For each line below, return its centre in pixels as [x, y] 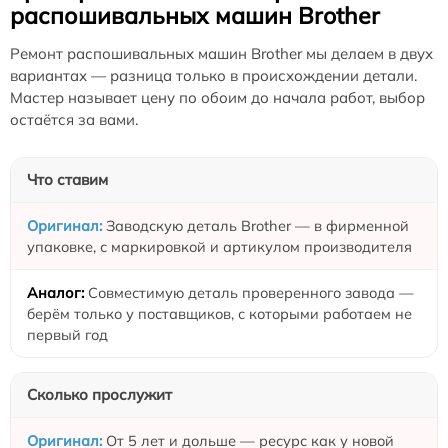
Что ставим [67, 180]
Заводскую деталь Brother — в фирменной [257, 226]
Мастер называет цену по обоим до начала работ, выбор [217, 98]
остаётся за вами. [74, 120]
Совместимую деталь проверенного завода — [251, 293]
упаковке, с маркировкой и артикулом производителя [219, 247]
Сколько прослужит [99, 395]
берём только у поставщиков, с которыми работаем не [219, 314]
